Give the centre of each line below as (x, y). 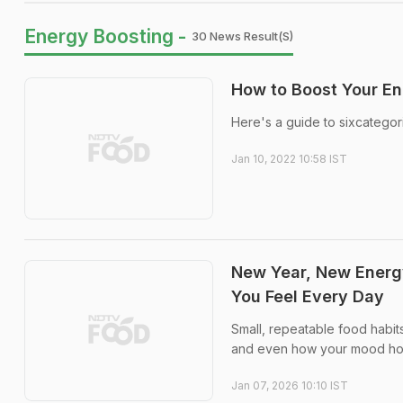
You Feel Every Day (308, 296)
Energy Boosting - (105, 36)
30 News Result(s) (242, 36)
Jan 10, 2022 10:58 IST (289, 159)
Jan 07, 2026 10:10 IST (290, 385)
